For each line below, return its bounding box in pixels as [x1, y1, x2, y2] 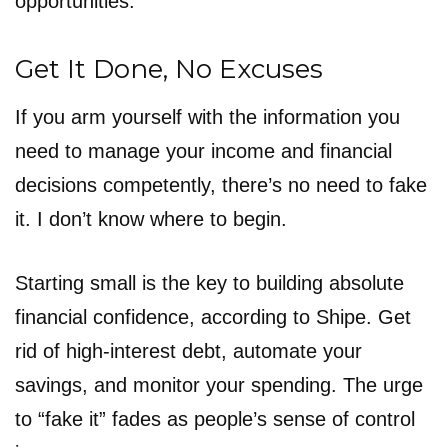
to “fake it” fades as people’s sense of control [15, 407, 415, 430]
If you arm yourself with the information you [15, 105, 400, 128]
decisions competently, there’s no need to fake [15, 173, 427, 196]
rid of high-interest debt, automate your [15, 339, 362, 362]
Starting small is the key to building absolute [15, 271, 404, 294]
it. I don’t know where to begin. [15, 207, 287, 230]
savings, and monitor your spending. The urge [15, 373, 423, 396]
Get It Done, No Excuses [15, 52, 323, 85]
